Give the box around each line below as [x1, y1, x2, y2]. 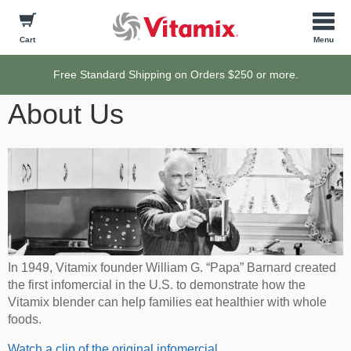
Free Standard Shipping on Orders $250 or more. [52, 68, 299, 81]
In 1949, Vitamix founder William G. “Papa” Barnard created [8, 261, 336, 275]
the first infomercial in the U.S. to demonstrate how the [8, 278, 306, 292]
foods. [8, 313, 42, 327]
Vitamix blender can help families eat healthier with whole [8, 295, 327, 309]
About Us [8, 98, 124, 130]
